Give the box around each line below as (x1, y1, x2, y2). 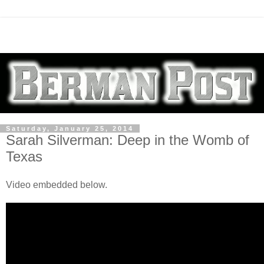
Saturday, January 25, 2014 (6, 125, 134, 133)
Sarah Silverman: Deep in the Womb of (6, 132, 249, 148)
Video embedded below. (6, 180, 107, 190)
